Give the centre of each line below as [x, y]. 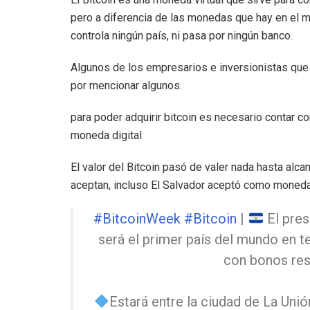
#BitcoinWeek [137, 219]
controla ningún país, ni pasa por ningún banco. [182, 36]
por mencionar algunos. [126, 86]
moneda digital [106, 136]
